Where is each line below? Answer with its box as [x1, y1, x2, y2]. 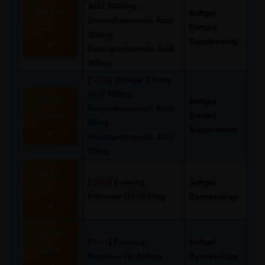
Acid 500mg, [88, 89, 134, 99]
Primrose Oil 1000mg [88, 192, 166, 202]
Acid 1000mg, [88, 1, 138, 11]
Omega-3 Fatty [114, 75, 172, 85]
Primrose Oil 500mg [88, 251, 162, 261]
